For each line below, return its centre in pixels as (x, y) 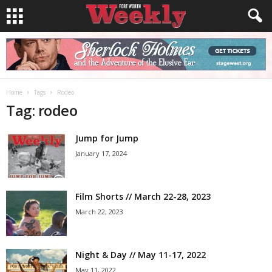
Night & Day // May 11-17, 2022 (141, 255)
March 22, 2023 (99, 212)
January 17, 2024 (101, 153)
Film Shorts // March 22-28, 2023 (143, 196)
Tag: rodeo (42, 110)
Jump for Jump (107, 138)
